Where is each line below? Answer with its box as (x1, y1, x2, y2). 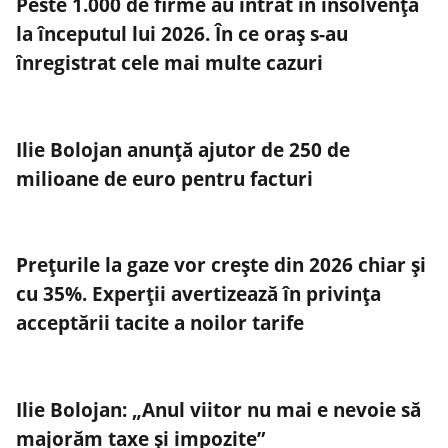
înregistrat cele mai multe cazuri (16, 50, 323, 76)
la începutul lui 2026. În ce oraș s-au (16, 21, 348, 47)
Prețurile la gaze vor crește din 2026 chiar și (16, 252, 426, 278)
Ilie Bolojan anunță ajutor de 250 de (16, 136, 350, 162)
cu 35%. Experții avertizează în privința (16, 281, 381, 307)
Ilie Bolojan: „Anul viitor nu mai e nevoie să (16, 396, 421, 422)
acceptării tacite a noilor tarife (16, 310, 304, 336)
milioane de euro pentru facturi (16, 165, 313, 191)
